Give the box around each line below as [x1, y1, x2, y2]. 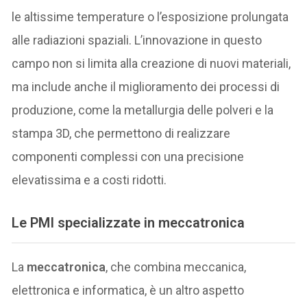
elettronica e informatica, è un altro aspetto [12, 283, 245, 298]
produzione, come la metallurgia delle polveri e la [12, 103, 274, 118]
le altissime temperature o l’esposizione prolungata [12, 10, 289, 25]
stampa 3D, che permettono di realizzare [12, 126, 231, 141]
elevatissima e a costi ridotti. [12, 173, 167, 188]
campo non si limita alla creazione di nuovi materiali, [12, 56, 291, 71]
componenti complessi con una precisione [12, 149, 245, 164]
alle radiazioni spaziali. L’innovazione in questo [12, 33, 262, 48]
